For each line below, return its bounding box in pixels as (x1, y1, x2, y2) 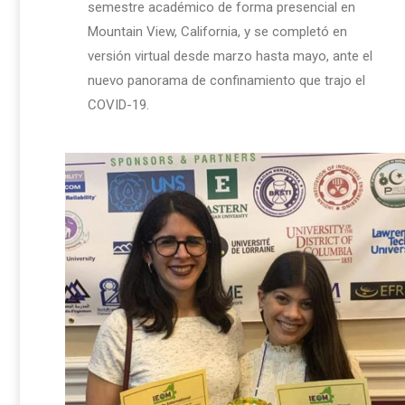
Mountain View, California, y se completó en (88, 23, 347, 40)
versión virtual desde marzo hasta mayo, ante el (88, 47, 372, 64)
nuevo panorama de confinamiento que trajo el (88, 71, 365, 89)
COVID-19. (88, 96, 149, 113)
